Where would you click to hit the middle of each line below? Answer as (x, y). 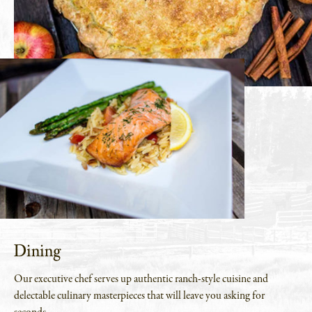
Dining (38, 251)
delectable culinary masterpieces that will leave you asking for (139, 296)
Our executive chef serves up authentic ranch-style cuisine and (141, 280)
